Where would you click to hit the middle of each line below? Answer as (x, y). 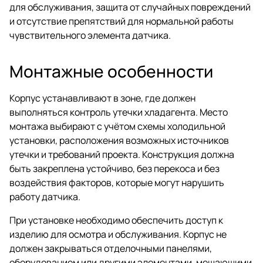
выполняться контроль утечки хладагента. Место (119, 112)
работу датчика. (45, 196)
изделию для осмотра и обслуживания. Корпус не (118, 234)
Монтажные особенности (111, 71)
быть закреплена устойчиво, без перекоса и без (114, 168)
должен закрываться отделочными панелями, (111, 248)
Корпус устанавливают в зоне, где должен (102, 98)
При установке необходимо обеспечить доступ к (116, 220)
